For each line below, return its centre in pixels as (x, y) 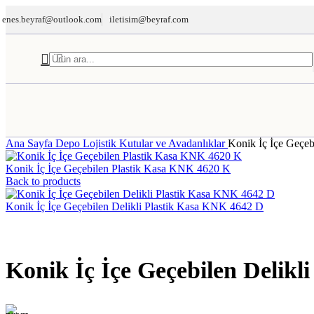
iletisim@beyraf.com (149, 19)
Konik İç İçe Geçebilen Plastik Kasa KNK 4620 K (118, 169)
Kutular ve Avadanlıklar (173, 143)
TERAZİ (103, 123)
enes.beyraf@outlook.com (52, 19)
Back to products (43, 181)
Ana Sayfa (30, 143)
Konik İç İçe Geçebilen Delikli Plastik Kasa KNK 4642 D (135, 206)
